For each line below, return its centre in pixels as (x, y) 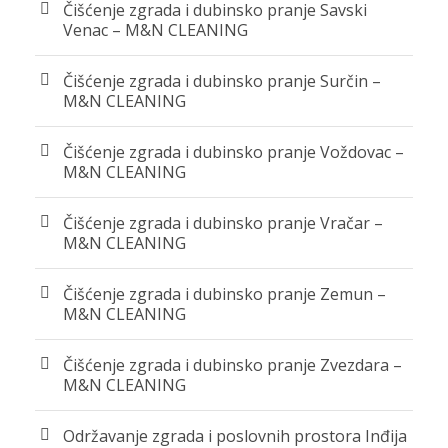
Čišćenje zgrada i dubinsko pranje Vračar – (223, 222)
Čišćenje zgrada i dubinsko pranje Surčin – (222, 80)
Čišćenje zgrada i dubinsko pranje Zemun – (224, 293)
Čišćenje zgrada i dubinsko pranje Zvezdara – (232, 364)
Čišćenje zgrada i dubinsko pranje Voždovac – (233, 151)
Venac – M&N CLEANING (155, 29)
